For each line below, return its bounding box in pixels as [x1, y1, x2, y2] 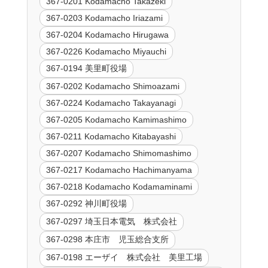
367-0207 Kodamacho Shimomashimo [45, 148, 191, 158]
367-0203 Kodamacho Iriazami [45, 13, 163, 23]
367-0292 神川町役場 [45, 198, 127, 208]
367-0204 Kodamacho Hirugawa [45, 29, 169, 39]
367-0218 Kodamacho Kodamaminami [45, 181, 192, 191]
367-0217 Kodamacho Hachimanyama [45, 165, 192, 175]
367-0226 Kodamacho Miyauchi [45, 46, 166, 56]
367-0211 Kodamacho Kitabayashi [45, 131, 176, 141]
